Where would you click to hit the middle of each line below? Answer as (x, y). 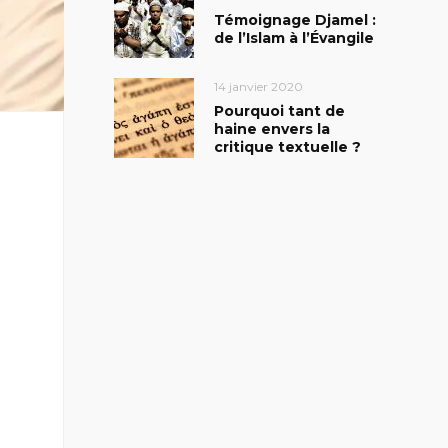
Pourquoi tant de (279, 110)
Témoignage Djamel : (294, 19)
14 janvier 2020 (258, 86)
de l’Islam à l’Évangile (293, 37)
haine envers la (271, 128)
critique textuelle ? (287, 146)
